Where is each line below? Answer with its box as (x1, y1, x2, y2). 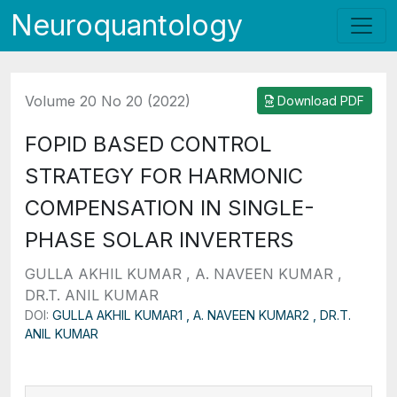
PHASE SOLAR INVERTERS (25, 227, 294, 253)
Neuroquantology (11, 8, 243, 43)
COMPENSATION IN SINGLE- (25, 195, 315, 221)
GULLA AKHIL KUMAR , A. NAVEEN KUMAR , (25, 265, 342, 283)
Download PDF (274, 93, 364, 108)
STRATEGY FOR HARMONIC (25, 163, 303, 189)
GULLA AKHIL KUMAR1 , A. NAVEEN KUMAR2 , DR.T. (52, 307, 351, 323)
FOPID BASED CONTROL (25, 131, 272, 157)
